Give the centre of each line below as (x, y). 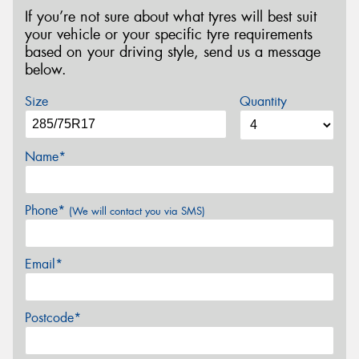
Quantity (263, 101)
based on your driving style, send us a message (173, 52)
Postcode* (53, 317)
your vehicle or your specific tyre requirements (169, 35)
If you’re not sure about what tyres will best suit (171, 17)
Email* (44, 264)
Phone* (47, 210)
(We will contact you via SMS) (137, 211)
